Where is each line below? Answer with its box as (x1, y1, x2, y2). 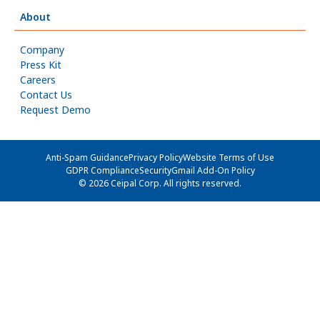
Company (20, 43, 64, 56)
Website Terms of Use (183, 151, 274, 164)
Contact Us (20, 88, 72, 101)
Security (139, 164, 171, 176)
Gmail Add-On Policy (171, 164, 255, 176)
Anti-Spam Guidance (46, 151, 129, 164)
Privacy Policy (129, 151, 183, 164)
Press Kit (20, 58, 61, 71)
